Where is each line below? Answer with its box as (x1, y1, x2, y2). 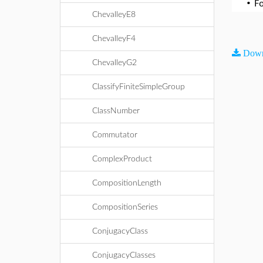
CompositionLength (92, 179, 161, 187)
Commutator (92, 131, 137, 139)
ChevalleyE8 (92, 11, 136, 19)
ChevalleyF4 (92, 35, 136, 43)
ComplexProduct (92, 155, 152, 163)
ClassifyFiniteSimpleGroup (92, 83, 185, 91)
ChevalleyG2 (92, 59, 137, 67)
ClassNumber (92, 107, 140, 115)
